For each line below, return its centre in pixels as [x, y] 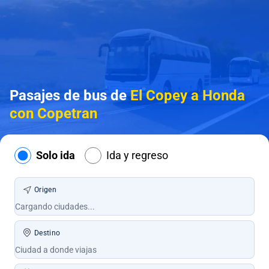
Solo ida [56, 155]
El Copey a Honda [188, 95]
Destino [47, 233]
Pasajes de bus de [70, 95]
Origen [45, 190]
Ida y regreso [137, 155]
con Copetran [53, 113]
